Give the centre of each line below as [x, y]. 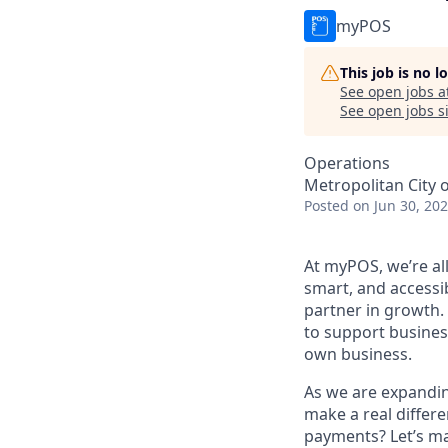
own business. [358, 354]
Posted [326, 205]
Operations [347, 163]
